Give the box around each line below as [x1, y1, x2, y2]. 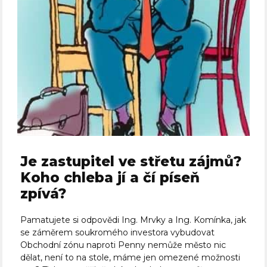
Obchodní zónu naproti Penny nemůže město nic [20, 240, 226, 251]
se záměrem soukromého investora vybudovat [20, 227, 215, 238]
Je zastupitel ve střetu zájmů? [20, 153, 242, 170]
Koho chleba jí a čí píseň [20, 169, 200, 187]
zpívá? [20, 185, 67, 203]
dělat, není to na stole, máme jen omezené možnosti [20, 252, 241, 263]
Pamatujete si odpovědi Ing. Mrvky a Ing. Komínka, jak [20, 215, 247, 226]
